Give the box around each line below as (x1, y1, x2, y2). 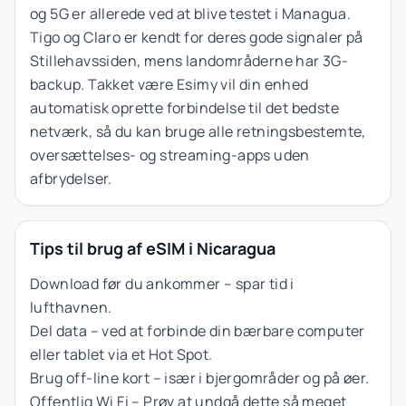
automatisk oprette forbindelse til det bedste (30, 97, 339, 118)
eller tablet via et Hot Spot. (30, 343, 213, 364)
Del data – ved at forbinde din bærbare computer (30, 320, 365, 341)
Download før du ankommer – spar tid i (30, 273, 295, 294)
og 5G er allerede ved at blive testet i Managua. (30, 3, 352, 24)
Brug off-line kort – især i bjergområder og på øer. (30, 367, 370, 388)
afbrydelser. (30, 168, 112, 188)
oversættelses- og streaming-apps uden (30, 144, 310, 165)
